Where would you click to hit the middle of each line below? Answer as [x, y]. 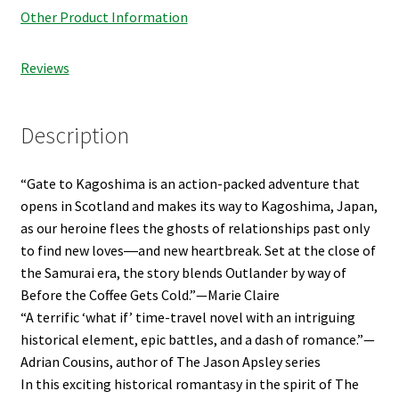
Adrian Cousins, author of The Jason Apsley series [170, 362]
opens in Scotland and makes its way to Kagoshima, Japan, [199, 206]
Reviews [45, 68]
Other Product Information [104, 17]
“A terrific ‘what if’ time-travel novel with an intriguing [187, 318]
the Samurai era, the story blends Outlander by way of [183, 273]
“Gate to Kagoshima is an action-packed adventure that [190, 184]
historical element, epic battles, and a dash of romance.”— [197, 340]
